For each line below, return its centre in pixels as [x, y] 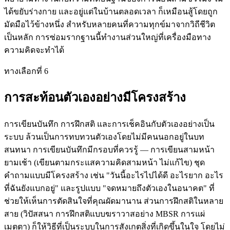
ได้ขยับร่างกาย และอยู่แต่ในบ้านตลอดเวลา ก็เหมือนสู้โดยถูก [111, 11]
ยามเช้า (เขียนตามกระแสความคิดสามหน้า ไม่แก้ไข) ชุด [104, 163]
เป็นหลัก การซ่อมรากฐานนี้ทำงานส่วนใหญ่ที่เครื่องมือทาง [108, 37]
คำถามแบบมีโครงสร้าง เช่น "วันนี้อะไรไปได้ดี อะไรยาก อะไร [114, 176]
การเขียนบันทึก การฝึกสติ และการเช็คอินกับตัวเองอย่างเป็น [109, 124]
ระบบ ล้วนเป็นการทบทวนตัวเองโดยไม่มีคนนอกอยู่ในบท [104, 137]
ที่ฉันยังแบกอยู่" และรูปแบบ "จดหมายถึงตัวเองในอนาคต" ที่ [109, 188]
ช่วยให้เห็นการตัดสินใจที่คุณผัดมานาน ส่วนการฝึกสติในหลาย [114, 201]
